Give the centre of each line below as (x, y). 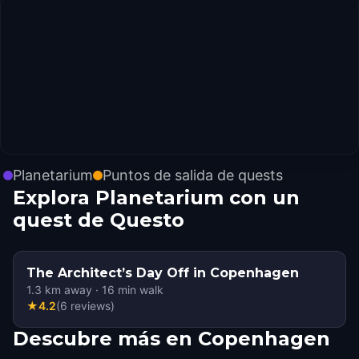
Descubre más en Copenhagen (171, 339)
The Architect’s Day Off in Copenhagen (163, 273)
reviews (91, 306)
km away (67, 290)
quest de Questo (99, 220)
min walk (139, 290)
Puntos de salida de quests (193, 175)
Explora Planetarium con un (156, 198)
